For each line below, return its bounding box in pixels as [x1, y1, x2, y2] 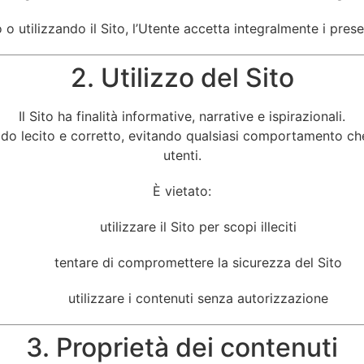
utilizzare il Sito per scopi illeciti [100, 219, 297, 235]
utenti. [162, 147, 201, 163]
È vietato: [153, 183, 211, 199]
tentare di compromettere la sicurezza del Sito [54, 254, 342, 271]
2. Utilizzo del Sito [70, 62, 294, 93]
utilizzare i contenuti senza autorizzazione [68, 290, 328, 306]
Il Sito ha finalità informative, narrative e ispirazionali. [19, 108, 345, 124]
